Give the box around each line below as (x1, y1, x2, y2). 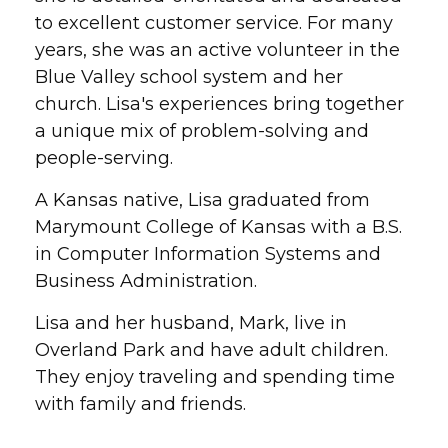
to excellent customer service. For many (35, 12, 393, 34)
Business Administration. (35, 270, 257, 292)
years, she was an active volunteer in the (35, 39, 400, 61)
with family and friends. (35, 393, 246, 415)
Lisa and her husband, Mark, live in (35, 312, 347, 334)
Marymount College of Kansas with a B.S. (35, 216, 402, 238)
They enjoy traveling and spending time (35, 366, 395, 388)
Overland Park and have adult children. (35, 339, 388, 361)
